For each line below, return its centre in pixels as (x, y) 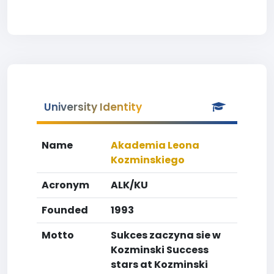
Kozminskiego (148, 160)
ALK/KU (129, 185)
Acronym (65, 185)
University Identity (93, 107)
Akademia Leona (155, 145)
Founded (65, 210)
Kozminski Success (160, 250)
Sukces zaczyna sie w (166, 235)
